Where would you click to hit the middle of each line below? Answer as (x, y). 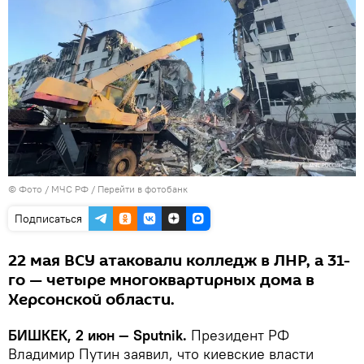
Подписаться (48, 219)
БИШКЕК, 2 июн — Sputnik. (100, 336)
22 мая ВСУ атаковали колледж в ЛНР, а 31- (179, 261)
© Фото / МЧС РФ (48, 189)
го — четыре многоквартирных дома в (161, 281)
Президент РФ (240, 336)
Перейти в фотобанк (143, 189)
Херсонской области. (91, 300)
